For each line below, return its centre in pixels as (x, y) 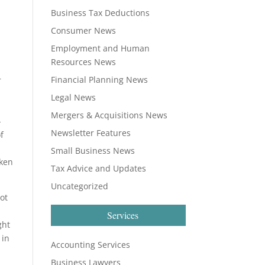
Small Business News (93, 151)
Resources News (83, 62)
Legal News (73, 97)
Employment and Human (100, 48)
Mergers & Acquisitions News (109, 115)
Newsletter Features (91, 133)
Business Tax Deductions (100, 13)
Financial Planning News (99, 80)
